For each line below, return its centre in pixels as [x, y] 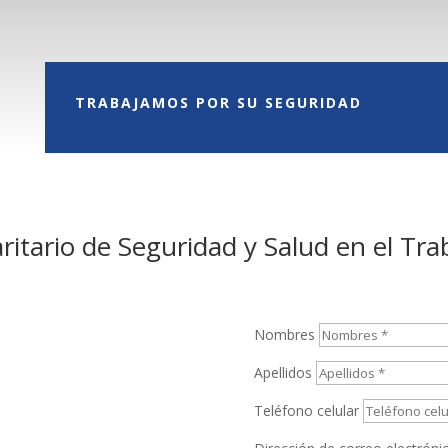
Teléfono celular [306, 411]
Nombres [284, 335]
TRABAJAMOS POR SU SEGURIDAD [218, 102]
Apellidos [282, 373]
